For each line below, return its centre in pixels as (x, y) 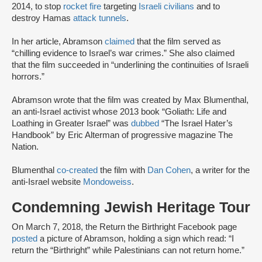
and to (207, 7)
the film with (123, 170)
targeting (120, 7)
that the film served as (178, 42)
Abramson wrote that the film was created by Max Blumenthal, (130, 100)
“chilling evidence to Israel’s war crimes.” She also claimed (123, 54)
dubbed (145, 124)
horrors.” (28, 77)
